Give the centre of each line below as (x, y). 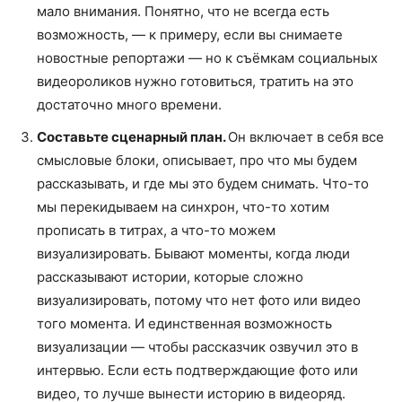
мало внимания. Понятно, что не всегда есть (183, 11)
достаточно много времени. (129, 104)
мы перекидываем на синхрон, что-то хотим (183, 206)
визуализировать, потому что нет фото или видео (199, 300)
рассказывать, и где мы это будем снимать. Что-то (203, 183)
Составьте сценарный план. (132, 136)
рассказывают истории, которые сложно (170, 276)
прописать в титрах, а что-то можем (156, 230)
